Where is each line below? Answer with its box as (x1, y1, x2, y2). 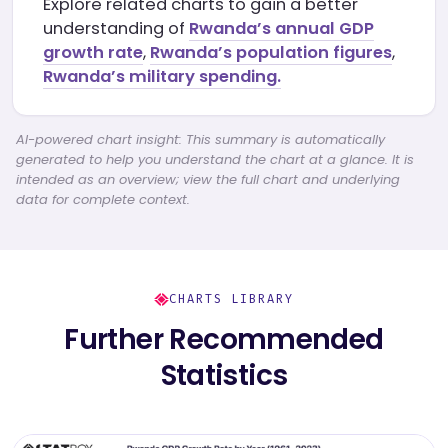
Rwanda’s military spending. (43, 65, 281, 88)
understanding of (43, 17, 189, 40)
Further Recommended (64, 320, 384, 359)
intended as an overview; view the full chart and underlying (16, 170, 400, 189)
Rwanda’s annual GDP (189, 17, 374, 40)
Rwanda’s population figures (150, 41, 392, 64)
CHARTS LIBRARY (169, 291, 294, 307)
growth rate (43, 41, 143, 64)
